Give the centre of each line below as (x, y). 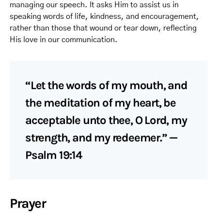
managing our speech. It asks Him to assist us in (94, 5)
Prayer (28, 203)
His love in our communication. (64, 40)
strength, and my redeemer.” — (101, 138)
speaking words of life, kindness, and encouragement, (104, 16)
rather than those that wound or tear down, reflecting (103, 28)
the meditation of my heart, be (101, 103)
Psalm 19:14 (54, 155)
